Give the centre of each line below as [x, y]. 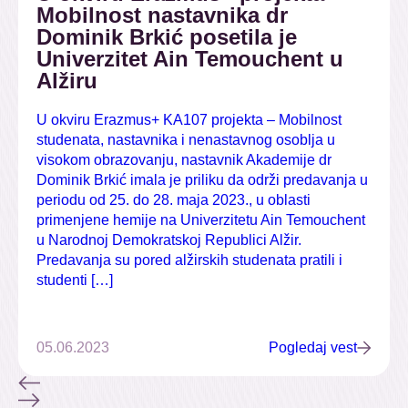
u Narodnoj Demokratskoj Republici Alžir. [169, 240]
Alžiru [67, 80]
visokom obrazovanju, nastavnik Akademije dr [184, 159]
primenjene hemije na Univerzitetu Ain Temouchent [201, 219]
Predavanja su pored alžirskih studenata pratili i [189, 260]
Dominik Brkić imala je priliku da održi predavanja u [202, 179]
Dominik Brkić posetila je [167, 36]
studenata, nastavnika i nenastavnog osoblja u [186, 139]
